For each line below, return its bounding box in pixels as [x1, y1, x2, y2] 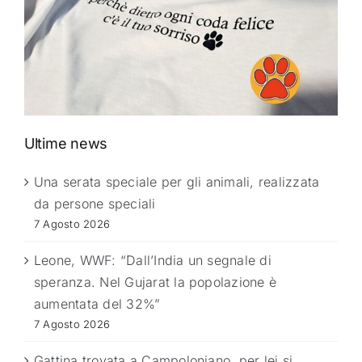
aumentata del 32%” [34, 295, 161, 312]
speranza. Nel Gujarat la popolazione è [34, 273, 277, 290]
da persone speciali [34, 195, 156, 212]
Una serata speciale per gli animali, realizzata [34, 173, 320, 190]
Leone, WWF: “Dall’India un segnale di [34, 251, 271, 268]
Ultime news [24, 134, 108, 152]
